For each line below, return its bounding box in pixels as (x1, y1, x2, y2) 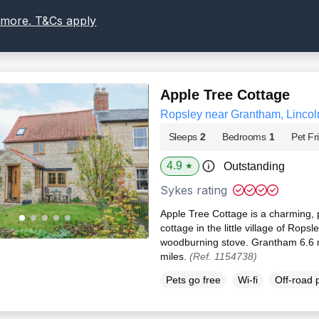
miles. (159, 251, 189, 263)
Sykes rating (159, 183, 227, 198)
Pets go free (165, 274, 221, 286)
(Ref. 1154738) (189, 251, 257, 263)
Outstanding (223, 160, 285, 173)
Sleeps (168, 131, 197, 143)
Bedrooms (222, 131, 266, 143)
